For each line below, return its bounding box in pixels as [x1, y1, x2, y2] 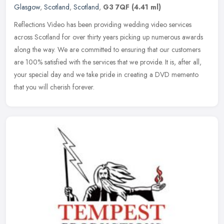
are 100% [14, 56, 42, 67]
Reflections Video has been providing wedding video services [14, 19, 191, 29]
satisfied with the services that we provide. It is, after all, [44, 56, 201, 67]
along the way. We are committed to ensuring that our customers [14, 44, 200, 54]
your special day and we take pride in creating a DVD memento [14, 69, 198, 79]
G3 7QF [103, 1, 129, 12]
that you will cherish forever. [14, 81, 94, 92]
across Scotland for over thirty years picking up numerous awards [14, 31, 203, 42]
